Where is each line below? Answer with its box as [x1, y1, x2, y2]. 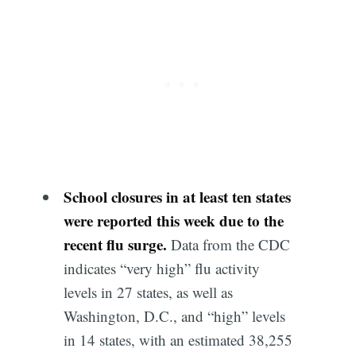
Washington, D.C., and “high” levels [63, 306, 285, 327]
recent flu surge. [63, 234, 167, 256]
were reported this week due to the [63, 210, 284, 232]
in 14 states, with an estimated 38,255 [63, 330, 292, 350]
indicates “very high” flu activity [63, 258, 260, 279]
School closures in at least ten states [63, 186, 291, 208]
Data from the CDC [166, 234, 290, 255]
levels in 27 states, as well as [63, 282, 233, 303]
